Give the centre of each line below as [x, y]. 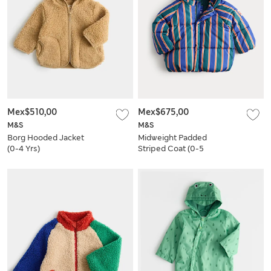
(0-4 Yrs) [24, 149]
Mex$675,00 [163, 112]
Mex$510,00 [32, 112]
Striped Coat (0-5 [171, 149]
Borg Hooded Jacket [46, 138]
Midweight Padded [172, 138]
